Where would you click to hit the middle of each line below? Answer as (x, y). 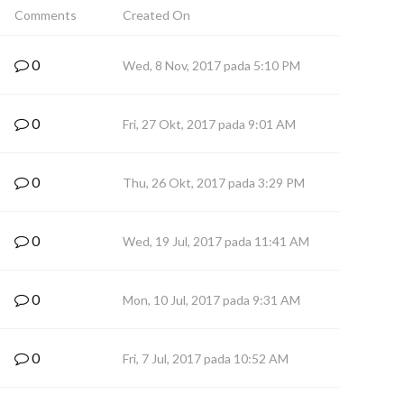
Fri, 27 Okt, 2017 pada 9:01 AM (209, 124)
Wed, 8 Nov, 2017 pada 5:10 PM (211, 65)
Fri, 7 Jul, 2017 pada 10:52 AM (206, 358)
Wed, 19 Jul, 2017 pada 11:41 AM (216, 241)
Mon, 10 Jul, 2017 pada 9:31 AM (211, 300)
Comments (46, 15)
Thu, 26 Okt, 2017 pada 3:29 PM (214, 183)
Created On (156, 15)
